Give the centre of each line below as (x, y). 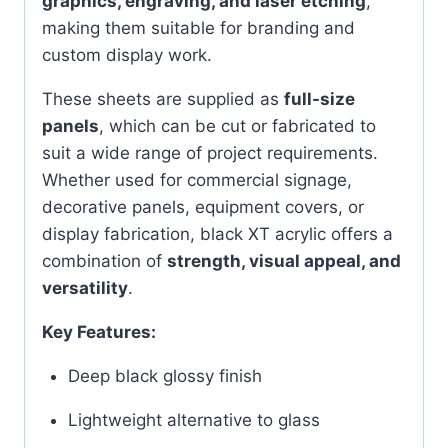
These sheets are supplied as (163, 98)
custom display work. (127, 54)
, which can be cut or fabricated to (237, 125)
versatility (85, 287)
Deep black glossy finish (164, 375)
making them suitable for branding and (198, 27)
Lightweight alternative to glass (193, 419)
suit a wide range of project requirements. (210, 152)
